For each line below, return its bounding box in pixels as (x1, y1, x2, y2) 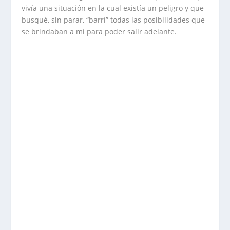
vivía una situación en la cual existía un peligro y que (22, 3, 204, 13)
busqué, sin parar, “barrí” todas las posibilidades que (22, 15, 205, 25)
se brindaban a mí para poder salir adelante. (22, 27, 177, 37)
